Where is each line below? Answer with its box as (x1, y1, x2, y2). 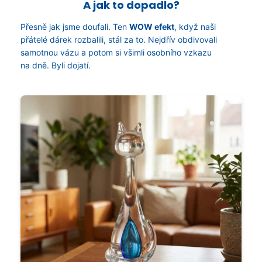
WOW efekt (129, 22, 174, 32)
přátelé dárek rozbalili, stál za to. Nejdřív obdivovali (20, 35, 217, 44)
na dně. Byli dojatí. (20, 60, 91, 70)
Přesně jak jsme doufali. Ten (20, 22, 129, 32)
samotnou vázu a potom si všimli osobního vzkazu (20, 47, 212, 57)
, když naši (174, 22, 216, 32)
